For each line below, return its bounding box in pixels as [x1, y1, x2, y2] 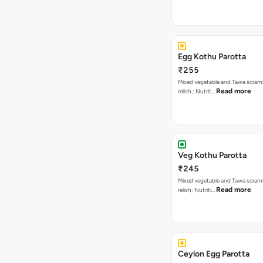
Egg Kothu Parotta [178, 52, 246, 62]
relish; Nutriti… [178, 186, 216, 194]
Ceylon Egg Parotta [178, 249, 249, 259]
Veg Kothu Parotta [178, 150, 247, 160]
